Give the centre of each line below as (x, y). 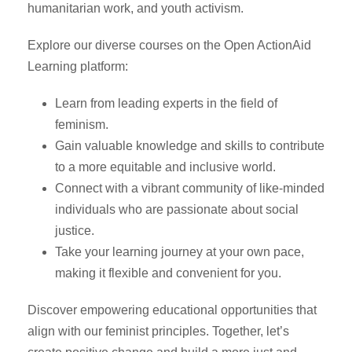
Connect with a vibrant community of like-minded (190, 189)
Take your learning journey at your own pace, (180, 252)
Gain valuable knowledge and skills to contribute (190, 146)
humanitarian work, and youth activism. (136, 9)
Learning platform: (78, 67)
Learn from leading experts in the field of (166, 104)
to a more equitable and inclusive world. (165, 167)
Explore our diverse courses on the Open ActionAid (169, 46)
